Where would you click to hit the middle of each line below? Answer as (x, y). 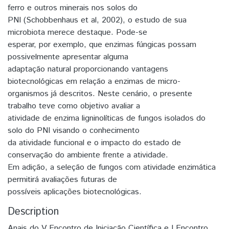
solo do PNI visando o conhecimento (74, 130)
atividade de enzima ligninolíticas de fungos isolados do (107, 118)
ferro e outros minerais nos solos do (73, 8)
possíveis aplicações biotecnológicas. (75, 192)
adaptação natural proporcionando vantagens (88, 69)
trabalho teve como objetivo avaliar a (74, 106)
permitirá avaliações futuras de (62, 179)
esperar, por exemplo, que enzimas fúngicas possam (102, 44)
